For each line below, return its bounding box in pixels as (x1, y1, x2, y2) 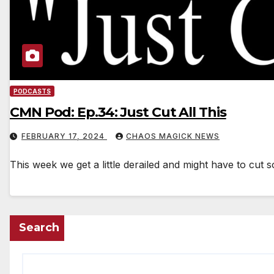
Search (19, 221, 59, 235)
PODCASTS (13, 87, 51, 95)
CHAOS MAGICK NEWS (126, 131, 220, 141)
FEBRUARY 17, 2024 (21, 131, 107, 141)
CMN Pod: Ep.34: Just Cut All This (10, 104, 226, 121)
